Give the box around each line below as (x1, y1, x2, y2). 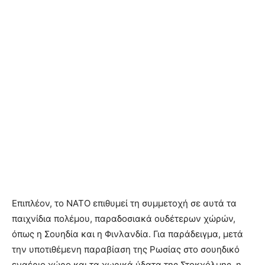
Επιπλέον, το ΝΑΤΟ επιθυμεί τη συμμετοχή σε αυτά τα (12, 197, 237, 209)
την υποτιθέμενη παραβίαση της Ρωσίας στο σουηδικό (12, 243, 240, 255)
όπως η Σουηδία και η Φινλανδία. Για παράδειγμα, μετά (12, 228, 243, 240)
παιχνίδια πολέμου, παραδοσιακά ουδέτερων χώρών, (12, 212, 235, 224)
